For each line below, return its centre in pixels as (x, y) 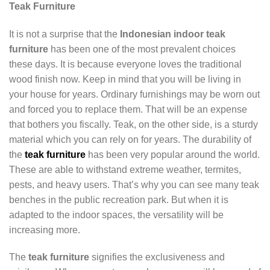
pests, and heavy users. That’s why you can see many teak (134, 184)
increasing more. (45, 230)
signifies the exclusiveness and (157, 257)
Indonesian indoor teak (173, 34)
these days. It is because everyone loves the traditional (125, 64)
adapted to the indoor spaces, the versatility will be (116, 215)
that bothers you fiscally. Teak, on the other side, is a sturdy (133, 124)
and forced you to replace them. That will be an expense (128, 109)
